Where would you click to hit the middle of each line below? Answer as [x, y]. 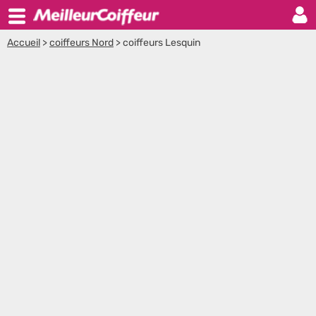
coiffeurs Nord [81, 43]
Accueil [24, 43]
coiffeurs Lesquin [162, 43]
